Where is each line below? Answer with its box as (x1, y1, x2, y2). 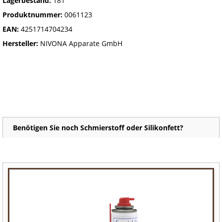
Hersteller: (2, 39, 40, 48)
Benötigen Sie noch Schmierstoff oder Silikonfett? (13, 123, 183, 132)
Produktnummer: (2, 10, 64, 19)
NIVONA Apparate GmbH (40, 39, 122, 48)
